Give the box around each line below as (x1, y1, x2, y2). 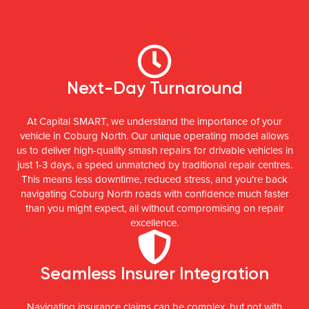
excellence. (130, 215, 179, 230)
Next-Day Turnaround (66, 77, 243, 98)
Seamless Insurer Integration (40, 263, 269, 283)
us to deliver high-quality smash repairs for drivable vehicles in (16, 143, 293, 157)
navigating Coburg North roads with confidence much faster (20, 186, 289, 201)
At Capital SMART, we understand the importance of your (27, 114, 282, 128)
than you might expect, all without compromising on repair (25, 201, 284, 215)
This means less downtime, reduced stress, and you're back (21, 172, 288, 186)
